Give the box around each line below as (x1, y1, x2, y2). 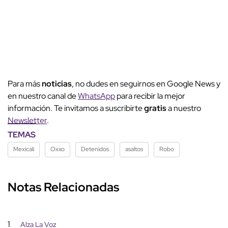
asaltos (125, 145, 143, 153)
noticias (42, 78, 72, 89)
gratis (144, 102, 168, 113)
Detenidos (81, 145, 109, 153)
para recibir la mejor (115, 90, 185, 101)
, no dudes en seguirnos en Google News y (72, 78, 220, 89)
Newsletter (8, 115, 47, 126)
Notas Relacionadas (8, 179, 119, 195)
